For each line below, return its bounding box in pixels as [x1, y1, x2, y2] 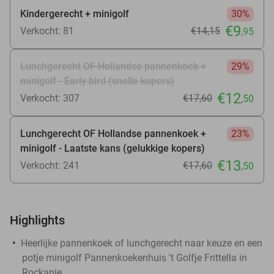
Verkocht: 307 [20, 92, 80, 104]
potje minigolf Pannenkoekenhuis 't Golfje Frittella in [22, 251, 247, 264]
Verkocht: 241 [20, 159, 80, 171]
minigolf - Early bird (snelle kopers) [20, 75, 174, 87]
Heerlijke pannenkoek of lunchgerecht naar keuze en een [21, 237, 262, 249]
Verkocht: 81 [20, 24, 74, 37]
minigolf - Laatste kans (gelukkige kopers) [20, 142, 205, 154]
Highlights [10, 212, 65, 228]
